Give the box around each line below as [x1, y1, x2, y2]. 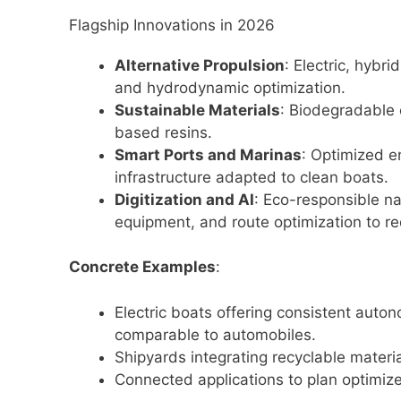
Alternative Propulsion [115, 55, 285, 74]
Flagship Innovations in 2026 [69, 15, 275, 34]
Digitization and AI [115, 190, 254, 209]
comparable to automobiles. [115, 325, 316, 344]
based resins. [115, 123, 212, 141]
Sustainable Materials [115, 100, 280, 119]
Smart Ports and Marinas [115, 145, 302, 164]
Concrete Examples [69, 258, 216, 277]
